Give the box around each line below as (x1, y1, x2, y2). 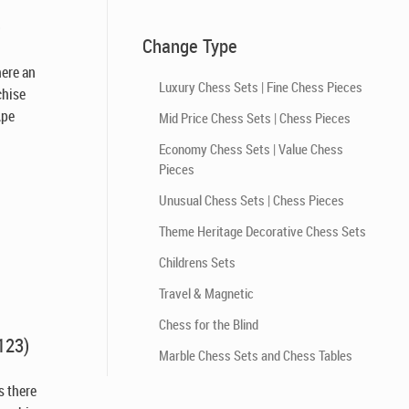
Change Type (142, 33, 237, 58)
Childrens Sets (158, 253, 236, 271)
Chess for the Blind (158, 315, 258, 333)
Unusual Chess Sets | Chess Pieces (158, 191, 344, 209)
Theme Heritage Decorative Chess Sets (158, 222, 366, 240)
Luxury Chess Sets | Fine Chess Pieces (158, 78, 362, 96)
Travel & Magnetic (158, 284, 254, 302)
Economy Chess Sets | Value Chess (158, 140, 343, 158)
